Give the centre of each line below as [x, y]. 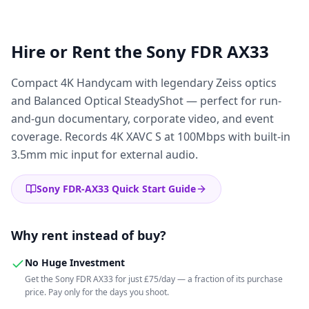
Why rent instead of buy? [89, 235]
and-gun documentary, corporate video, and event [142, 119]
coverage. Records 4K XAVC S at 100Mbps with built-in [151, 137]
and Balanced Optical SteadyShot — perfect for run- [146, 101]
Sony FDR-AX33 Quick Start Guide [116, 189]
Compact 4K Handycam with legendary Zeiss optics [144, 83]
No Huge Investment [75, 262]
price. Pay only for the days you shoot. [97, 292]
